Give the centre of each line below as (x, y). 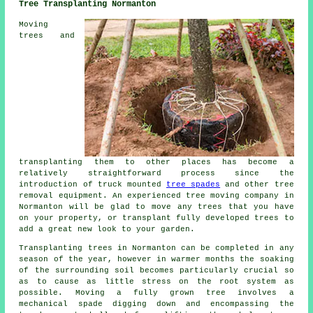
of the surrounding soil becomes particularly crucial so (156, 270)
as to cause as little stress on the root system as (156, 281)
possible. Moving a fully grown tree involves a (156, 292)
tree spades (194, 184)
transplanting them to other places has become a (156, 162)
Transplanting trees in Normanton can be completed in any (156, 248)
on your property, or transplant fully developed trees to (156, 218)
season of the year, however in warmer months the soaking (156, 259)
